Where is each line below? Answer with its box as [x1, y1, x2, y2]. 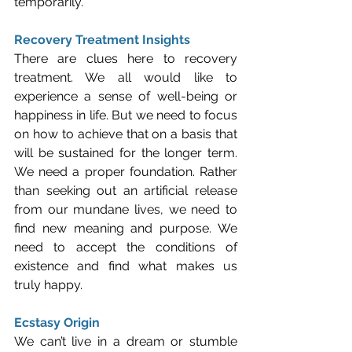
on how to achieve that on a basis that [14, 126, 237, 141]
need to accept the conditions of [14, 239, 237, 255]
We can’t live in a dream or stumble [14, 333, 237, 349]
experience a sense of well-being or [14, 88, 237, 104]
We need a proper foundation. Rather [14, 163, 237, 179]
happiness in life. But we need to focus [14, 107, 237, 123]
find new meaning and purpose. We [14, 220, 237, 236]
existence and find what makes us [14, 258, 237, 273]
